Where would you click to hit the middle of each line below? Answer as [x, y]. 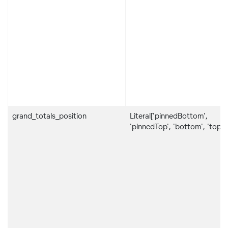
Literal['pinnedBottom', [169, 116]
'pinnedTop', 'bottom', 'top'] [177, 127]
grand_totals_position [49, 116]
